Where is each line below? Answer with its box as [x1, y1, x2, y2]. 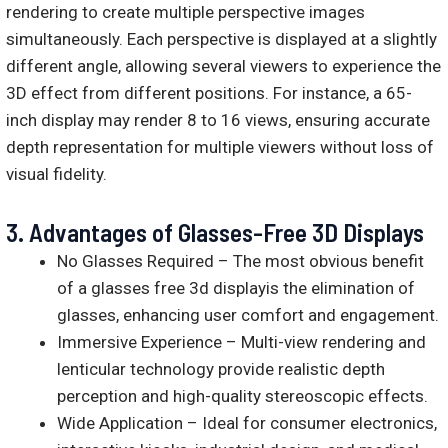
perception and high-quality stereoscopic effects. [57, 386, 428, 407]
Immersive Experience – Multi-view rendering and [57, 332, 426, 353]
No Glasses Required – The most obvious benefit [57, 251, 424, 272]
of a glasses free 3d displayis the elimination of [57, 278, 415, 299]
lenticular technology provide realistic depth [57, 359, 385, 380]
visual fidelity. [6, 163, 107, 184]
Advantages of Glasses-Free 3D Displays [29, 217, 424, 248]
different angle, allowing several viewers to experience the [6, 55, 441, 76]
